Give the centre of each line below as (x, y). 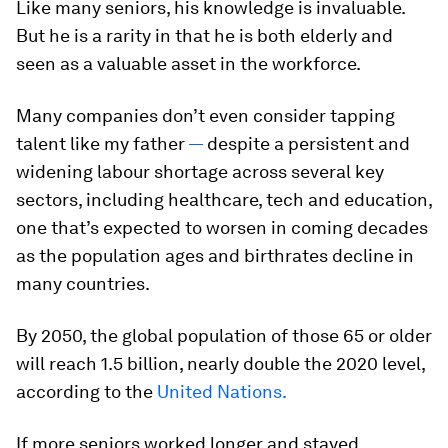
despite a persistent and (308, 143)
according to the (86, 391)
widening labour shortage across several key (200, 171)
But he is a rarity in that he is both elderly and (204, 35)
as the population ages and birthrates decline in (215, 255)
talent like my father (102, 143)
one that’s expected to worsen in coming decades (222, 227)
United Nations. (222, 391)
